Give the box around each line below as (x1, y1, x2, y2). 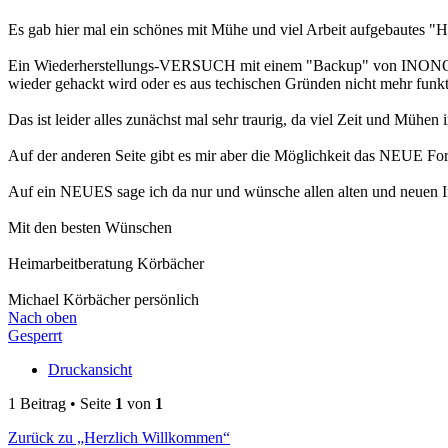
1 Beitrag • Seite (8, 395, 115, 413)
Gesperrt (8, 327, 62, 345)
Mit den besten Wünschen (8, 219, 172, 237)
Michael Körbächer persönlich (8, 291, 199, 309)
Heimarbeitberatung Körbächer (8, 255, 204, 273)
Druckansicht (48, 361, 132, 379)
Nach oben (8, 309, 77, 327)
